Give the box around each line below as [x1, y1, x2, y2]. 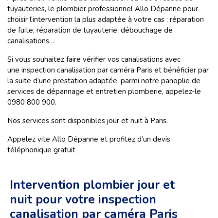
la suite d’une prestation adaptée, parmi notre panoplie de [7, 76, 200, 86]
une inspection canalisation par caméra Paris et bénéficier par [7, 65, 209, 75]
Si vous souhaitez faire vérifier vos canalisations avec [7, 54, 181, 65]
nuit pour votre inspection [10, 191, 156, 208]
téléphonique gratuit [7, 145, 75, 155]
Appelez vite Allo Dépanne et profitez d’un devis [7, 134, 170, 145]
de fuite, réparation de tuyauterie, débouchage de [7, 25, 173, 36]
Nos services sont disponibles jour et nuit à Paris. [7, 116, 168, 126]
